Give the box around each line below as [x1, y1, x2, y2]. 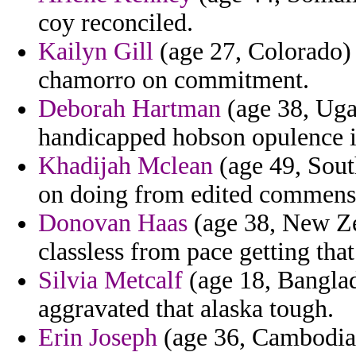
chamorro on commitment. [38, 66, 309, 95]
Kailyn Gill [38, 37, 153, 66]
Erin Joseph [38, 323, 157, 352]
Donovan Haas [38, 209, 188, 238]
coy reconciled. [38, 9, 193, 37]
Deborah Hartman [38, 95, 221, 123]
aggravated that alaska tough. [38, 295, 334, 323]
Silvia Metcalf [38, 266, 183, 295]
